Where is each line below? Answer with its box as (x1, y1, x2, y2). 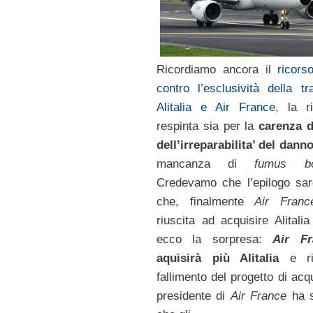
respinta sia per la (156, 119, 259, 133)
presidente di (156, 289, 231, 303)
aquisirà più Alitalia (156, 252, 290, 265)
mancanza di (156, 157, 255, 171)
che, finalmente (156, 195, 255, 209)
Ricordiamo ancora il (156, 63, 278, 77)
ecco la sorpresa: (156, 233, 262, 247)
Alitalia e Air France (156, 101, 275, 115)
